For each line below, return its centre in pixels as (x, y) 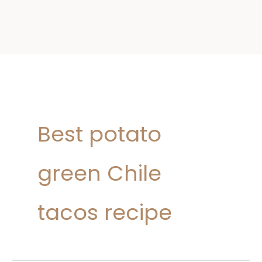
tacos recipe (104, 213)
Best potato (99, 135)
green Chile (99, 174)
